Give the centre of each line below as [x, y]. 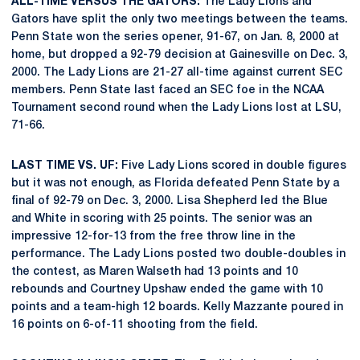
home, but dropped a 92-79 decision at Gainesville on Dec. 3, [180, 55]
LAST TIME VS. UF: [65, 166]
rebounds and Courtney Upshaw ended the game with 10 [167, 290]
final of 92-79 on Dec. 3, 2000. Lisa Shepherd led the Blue [170, 201]
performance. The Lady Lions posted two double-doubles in [178, 254]
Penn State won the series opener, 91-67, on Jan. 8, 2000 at [175, 37]
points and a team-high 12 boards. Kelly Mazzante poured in [177, 307]
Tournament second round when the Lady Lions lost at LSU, [176, 108]
